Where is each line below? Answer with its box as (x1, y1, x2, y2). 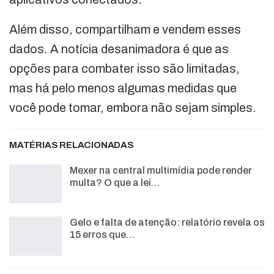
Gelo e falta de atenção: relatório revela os (70, 217, 265, 228)
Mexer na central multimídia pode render (70, 165, 252, 176)
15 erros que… (70, 229, 135, 240)
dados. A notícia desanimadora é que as (9, 42, 229, 56)
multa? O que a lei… (70, 177, 160, 188)
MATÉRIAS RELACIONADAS (9, 139, 134, 150)
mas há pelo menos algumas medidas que (9, 81, 237, 95)
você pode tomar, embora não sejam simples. (9, 100, 256, 114)
